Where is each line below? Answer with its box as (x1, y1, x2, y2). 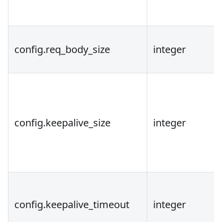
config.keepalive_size (14, 116, 111, 130)
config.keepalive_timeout (14, 198, 129, 212)
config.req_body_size (14, 43, 110, 56)
